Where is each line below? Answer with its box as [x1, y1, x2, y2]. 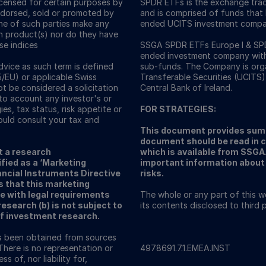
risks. [140, 168, 164, 178]
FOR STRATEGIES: [140, 104, 216, 114]
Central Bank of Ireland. [140, 83, 232, 93]
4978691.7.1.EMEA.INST [140, 243, 230, 253]
